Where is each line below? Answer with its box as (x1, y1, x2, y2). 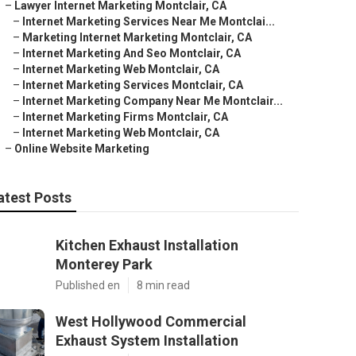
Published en (56, 279, 120, 292)
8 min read (137, 279, 190, 292)
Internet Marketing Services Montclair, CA (22, 79, 243, 91)
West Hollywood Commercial (56, 313, 246, 330)
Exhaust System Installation (56, 332, 238, 349)
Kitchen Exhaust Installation (56, 237, 238, 253)
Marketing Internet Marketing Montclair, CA (22, 31, 252, 44)
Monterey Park (56, 256, 153, 273)
